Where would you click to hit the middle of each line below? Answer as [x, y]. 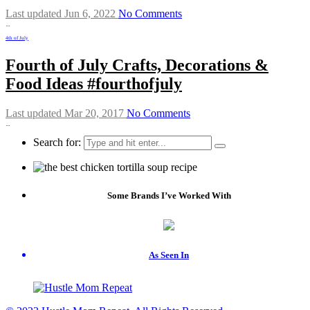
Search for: [57, 143]
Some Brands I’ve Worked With [169, 196]
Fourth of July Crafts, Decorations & [137, 65]
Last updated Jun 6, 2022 [61, 14]
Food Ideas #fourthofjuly [94, 84]
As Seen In [169, 255]
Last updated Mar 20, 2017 [65, 113]
